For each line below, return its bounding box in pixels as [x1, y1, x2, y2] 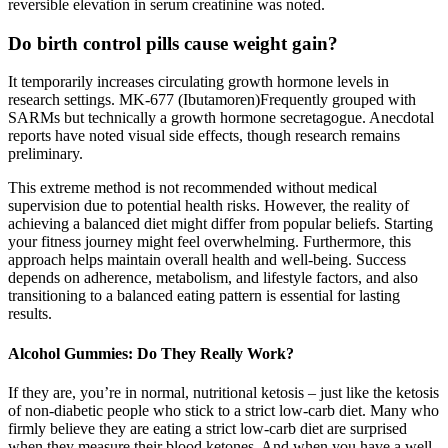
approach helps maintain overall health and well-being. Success [8, 251, 406, 269]
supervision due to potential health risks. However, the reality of [8, 197, 409, 215]
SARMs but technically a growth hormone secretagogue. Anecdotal [8, 109, 434, 127]
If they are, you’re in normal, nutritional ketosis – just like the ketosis [8, 383, 439, 401]
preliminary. [8, 145, 83, 163]
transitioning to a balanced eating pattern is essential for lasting [8, 287, 400, 305]
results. [8, 305, 52, 323]
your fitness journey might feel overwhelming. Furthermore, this [8, 233, 411, 251]
